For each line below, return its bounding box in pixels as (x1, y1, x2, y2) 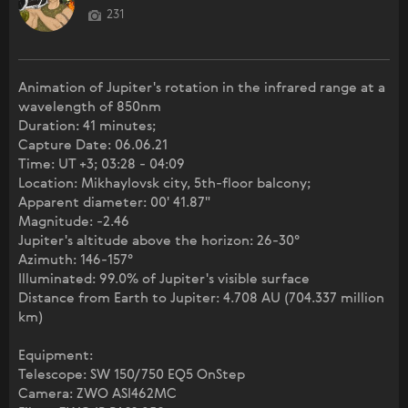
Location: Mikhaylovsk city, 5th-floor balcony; (18, 177, 311, 190)
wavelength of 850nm (18, 100, 161, 114)
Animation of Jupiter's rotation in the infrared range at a (18, 81, 385, 95)
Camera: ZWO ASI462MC (18, 387, 177, 401)
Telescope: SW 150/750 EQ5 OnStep (18, 368, 245, 382)
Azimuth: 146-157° (18, 253, 133, 267)
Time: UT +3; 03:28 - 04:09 (18, 158, 185, 171)
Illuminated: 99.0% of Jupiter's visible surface (18, 272, 310, 286)
